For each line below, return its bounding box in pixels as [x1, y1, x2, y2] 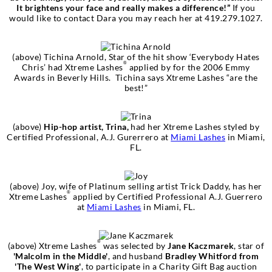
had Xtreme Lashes [48, 61, 123, 72]
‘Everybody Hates [189, 51, 260, 62]
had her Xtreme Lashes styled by [129, 121, 260, 132]
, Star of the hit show [104, 51, 189, 62]
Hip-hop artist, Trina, [44, 121, 129, 132]
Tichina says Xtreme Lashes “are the [115, 72, 258, 83]
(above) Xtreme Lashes [7, 240, 97, 251]
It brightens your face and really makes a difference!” [16, 2, 231, 13]
